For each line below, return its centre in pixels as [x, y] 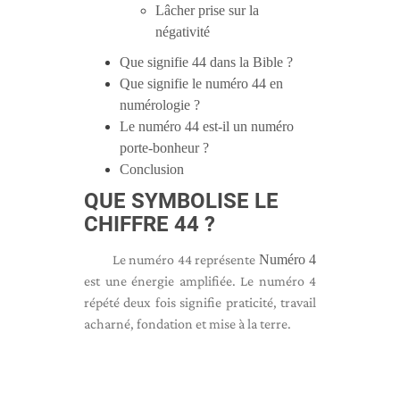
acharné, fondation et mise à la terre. [187, 324]
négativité [183, 32]
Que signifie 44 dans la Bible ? [206, 62]
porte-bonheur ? [164, 148]
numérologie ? [160, 105]
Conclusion [152, 169]
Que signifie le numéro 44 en [201, 83]
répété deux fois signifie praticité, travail [200, 302]
